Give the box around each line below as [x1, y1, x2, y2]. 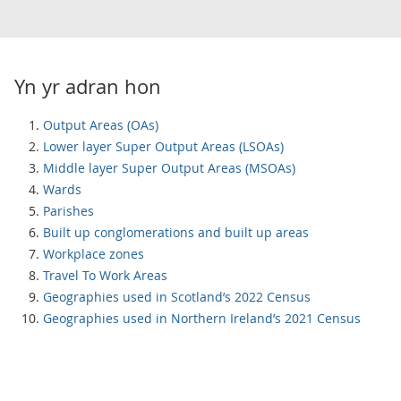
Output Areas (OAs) [43, 116, 158, 133]
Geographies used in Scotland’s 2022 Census [43, 288, 311, 305]
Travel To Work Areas [43, 267, 167, 284]
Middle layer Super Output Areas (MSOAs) [43, 159, 295, 176]
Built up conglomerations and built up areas [43, 224, 309, 241]
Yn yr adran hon [14, 73, 161, 99]
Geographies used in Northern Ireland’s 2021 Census [43, 310, 361, 327]
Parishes [43, 202, 94, 219]
